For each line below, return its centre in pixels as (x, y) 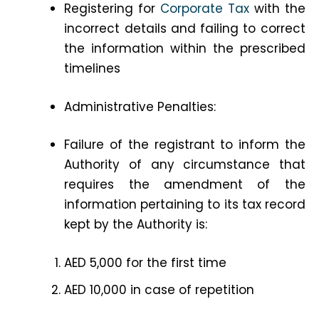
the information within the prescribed (185, 49)
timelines (93, 69)
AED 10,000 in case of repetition (159, 289)
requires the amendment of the (185, 185)
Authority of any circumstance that (185, 165)
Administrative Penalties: (140, 106)
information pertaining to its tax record (185, 205)
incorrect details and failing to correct (185, 29)
